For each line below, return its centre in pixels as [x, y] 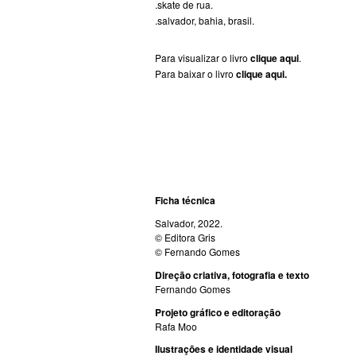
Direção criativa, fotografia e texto [232, 275]
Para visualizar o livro [202, 57]
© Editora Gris [185, 238]
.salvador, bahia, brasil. [204, 21]
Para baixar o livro [195, 73]
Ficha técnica [186, 200]
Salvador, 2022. [190, 223]
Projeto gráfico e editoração [217, 312]
